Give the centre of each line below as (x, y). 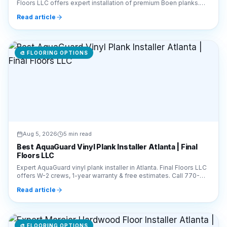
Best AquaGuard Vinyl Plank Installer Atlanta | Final (107, 110)
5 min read (78, 97)
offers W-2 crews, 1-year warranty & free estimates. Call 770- (108, 139)
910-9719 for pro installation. (59, 147)
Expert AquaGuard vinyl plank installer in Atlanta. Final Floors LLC (112, 130)
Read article (36, 153)
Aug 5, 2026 (40, 97)
